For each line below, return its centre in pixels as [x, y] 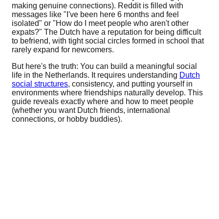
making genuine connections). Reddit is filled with [98, 5]
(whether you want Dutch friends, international [91, 110]
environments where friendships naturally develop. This [107, 92]
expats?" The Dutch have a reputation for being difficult [106, 32]
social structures [40, 84]
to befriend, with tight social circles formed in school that [108, 41]
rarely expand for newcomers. [63, 49]
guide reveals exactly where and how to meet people [103, 101]
